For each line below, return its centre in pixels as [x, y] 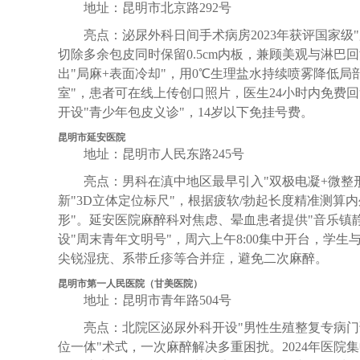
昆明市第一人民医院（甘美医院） [130, 283]
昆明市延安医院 [92, 137]
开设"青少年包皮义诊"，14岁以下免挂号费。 [186, 112]
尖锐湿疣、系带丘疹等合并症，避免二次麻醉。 [193, 258]
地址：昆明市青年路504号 [157, 300]
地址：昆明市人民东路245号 [164, 153]
